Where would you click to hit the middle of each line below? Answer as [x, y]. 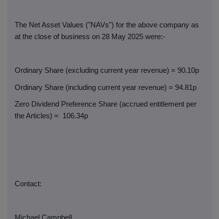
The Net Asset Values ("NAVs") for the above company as [107, 25]
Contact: [28, 184]
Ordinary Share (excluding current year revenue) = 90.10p [107, 70]
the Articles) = [37, 116]
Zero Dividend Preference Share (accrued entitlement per [106, 104]
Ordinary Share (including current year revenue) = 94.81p [106, 87]
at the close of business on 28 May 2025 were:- [90, 36]
